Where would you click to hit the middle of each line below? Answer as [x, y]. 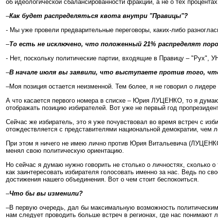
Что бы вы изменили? [46, 193]
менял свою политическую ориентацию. [65, 151]
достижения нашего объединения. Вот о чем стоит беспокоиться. [102, 179]
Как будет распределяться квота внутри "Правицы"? [99, 16]
